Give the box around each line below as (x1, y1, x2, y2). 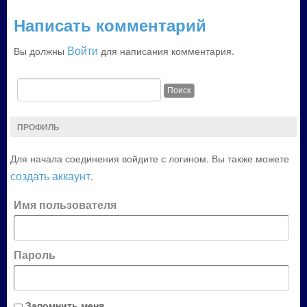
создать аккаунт (10, 168, 90, 184)
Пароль (14, 247, 56, 262)
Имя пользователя (14, 197, 116, 212)
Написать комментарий (14, 13, 206, 36)
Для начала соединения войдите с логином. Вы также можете (10, 151, 289, 165)
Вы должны (14, 44, 67, 58)
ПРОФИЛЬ (17, 121, 60, 133)
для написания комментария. (98, 44, 234, 58)
